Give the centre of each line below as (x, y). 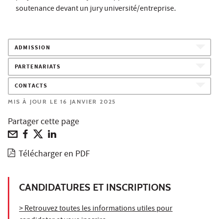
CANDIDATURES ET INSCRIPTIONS (95, 187)
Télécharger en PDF (55, 154)
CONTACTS (31, 87)
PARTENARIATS (38, 67)
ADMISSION (33, 48)
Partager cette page (44, 122)
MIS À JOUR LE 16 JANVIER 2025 (62, 101)
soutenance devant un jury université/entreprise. (96, 10)
